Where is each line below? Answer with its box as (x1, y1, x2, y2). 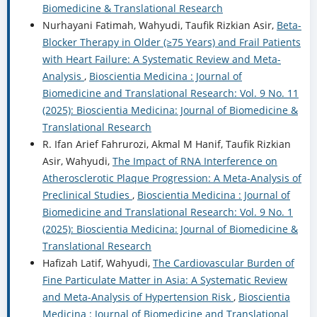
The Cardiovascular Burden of (152, 256, 294, 270)
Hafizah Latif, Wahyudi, (42, 256, 153, 270)
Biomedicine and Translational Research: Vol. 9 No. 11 (42, 86, 299, 100)
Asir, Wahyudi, (42, 154, 113, 168)
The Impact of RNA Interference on (112, 154, 277, 168)
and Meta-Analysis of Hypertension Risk (42, 290, 234, 304)
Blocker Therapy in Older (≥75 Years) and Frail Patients (42, 35, 301, 50)
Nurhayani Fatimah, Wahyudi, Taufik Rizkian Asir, (42, 18, 277, 33)
